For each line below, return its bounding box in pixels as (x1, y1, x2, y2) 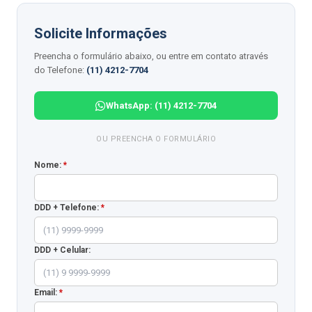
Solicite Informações (34, 25, 167, 42)
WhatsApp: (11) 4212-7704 (106, 100, 217, 111)
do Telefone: (34, 65, 86, 75)
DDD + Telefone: (34, 203, 101, 212)
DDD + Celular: (34, 245, 91, 255)
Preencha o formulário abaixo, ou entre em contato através (34, 51, 268, 61)
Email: (34, 288, 59, 297)
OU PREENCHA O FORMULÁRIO (96, 134, 216, 143)
